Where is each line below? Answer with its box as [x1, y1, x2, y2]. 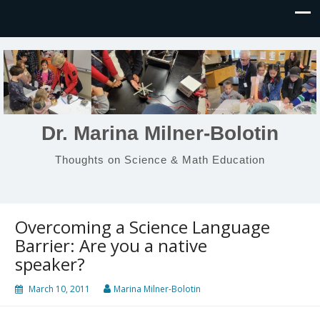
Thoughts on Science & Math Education [55, 153, 265, 166]
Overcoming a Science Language [15, 215, 270, 239]
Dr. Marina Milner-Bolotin [41, 121, 279, 144]
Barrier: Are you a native [15, 234, 207, 257]
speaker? [15, 252, 85, 276]
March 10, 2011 [29, 283, 90, 295]
